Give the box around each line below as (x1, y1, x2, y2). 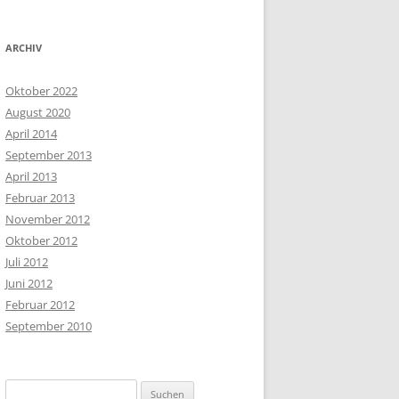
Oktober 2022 (5, 83, 77, 99)
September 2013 (5, 147, 92, 163)
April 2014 (5, 126, 57, 142)
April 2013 (5, 168, 57, 184)
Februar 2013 (5, 190, 75, 206)
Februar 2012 (5, 297, 75, 313)
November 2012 (5, 211, 90, 227)
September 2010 (5, 318, 92, 334)
